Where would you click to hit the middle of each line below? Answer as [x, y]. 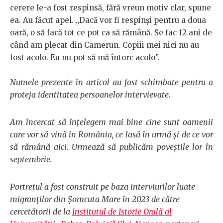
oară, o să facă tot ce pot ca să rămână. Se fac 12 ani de [111, 33]
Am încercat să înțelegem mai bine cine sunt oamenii [111, 122]
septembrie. [31, 160]
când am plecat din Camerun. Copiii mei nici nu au [105, 45]
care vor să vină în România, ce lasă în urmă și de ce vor [111, 135]
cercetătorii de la [41, 212]
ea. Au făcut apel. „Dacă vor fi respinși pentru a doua [108, 20]
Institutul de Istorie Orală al [122, 212]
